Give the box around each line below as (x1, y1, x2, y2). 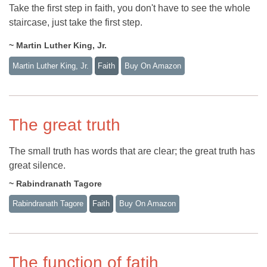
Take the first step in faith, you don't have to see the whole (9, 2, 250, 13)
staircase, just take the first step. (9, 17, 142, 27)
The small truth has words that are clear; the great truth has (9, 145, 255, 156)
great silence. (9, 160, 66, 170)
